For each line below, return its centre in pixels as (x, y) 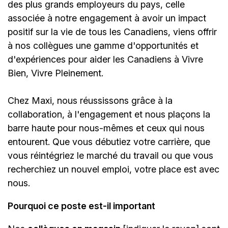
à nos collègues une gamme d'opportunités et (103, 46)
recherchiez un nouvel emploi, (71, 169)
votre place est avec (177, 169)
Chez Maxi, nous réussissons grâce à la (90, 101)
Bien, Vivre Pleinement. (55, 73)
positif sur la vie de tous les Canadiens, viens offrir (112, 32)
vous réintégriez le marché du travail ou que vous (110, 156)
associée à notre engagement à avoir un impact (107, 18)
